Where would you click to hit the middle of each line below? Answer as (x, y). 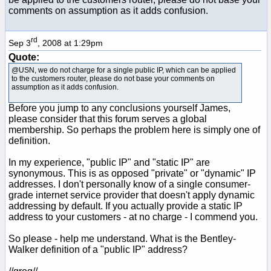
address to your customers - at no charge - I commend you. (133, 217)
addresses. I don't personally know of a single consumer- (129, 184)
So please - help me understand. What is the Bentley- (122, 238)
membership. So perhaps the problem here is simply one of (134, 129)
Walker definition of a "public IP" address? (98, 249)
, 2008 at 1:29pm (70, 43)
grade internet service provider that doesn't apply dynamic (132, 195)
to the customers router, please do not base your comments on (113, 78)
